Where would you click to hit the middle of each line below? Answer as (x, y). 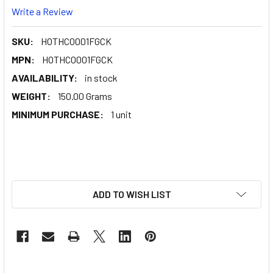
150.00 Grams (85, 96)
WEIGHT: (31, 96)
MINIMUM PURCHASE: (58, 114)
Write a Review (42, 11)
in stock (101, 77)
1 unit (121, 114)
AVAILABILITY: (44, 77)
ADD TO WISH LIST (132, 194)
